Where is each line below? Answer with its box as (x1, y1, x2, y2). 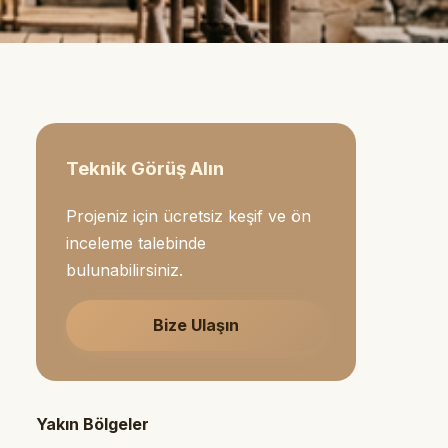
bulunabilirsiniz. (66, 259, 183, 280)
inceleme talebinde (66, 232, 206, 253)
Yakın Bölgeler (36, 413, 149, 434)
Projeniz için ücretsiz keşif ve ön (66, 205, 311, 226)
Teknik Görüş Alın (66, 156, 224, 180)
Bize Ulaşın (153, 314, 239, 335)
